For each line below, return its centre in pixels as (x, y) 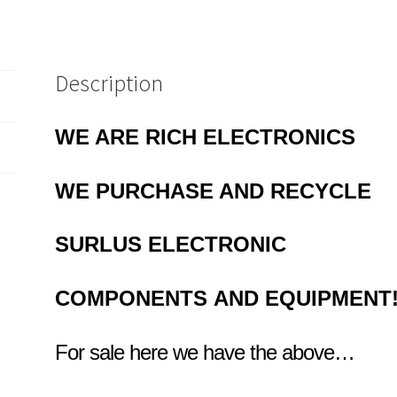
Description (109, 84)
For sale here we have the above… (205, 352)
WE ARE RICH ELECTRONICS (206, 137)
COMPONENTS (135, 298)
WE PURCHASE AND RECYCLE (214, 191)
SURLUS (102, 245)
